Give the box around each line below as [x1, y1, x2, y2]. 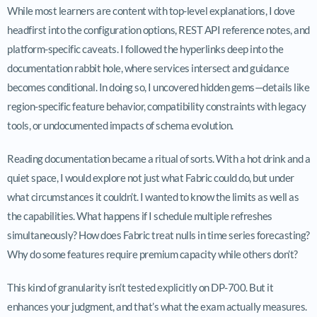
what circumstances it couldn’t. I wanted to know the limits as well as [7, 190, 299, 203]
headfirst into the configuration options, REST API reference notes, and [7, 23, 310, 36]
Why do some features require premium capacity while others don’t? [7, 247, 298, 260]
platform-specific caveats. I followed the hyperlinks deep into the [7, 42, 283, 55]
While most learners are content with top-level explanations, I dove [7, 4, 295, 17]
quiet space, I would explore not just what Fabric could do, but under [7, 171, 294, 184]
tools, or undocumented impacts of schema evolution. [7, 118, 234, 132]
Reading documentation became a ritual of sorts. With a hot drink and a [7, 151, 310, 165]
